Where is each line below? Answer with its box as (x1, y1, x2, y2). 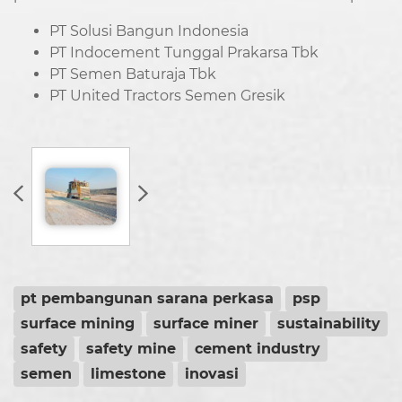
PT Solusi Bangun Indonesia (49, 22, 249, 40)
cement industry (195, 340, 320, 358)
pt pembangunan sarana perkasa (21, 290, 274, 308)
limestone (91, 365, 166, 383)
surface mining (21, 315, 135, 333)
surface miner (153, 315, 258, 333)
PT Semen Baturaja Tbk (49, 66, 216, 83)
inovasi (185, 365, 239, 383)
